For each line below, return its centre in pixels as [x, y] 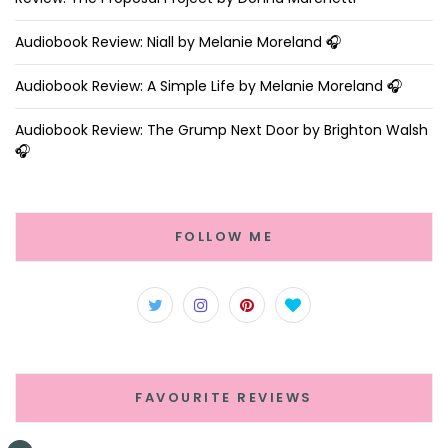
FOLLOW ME [224, 237]
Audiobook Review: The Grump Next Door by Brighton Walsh [221, 130]
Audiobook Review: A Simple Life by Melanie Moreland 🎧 [208, 86]
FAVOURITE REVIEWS [224, 398]
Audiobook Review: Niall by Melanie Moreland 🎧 [178, 42]
